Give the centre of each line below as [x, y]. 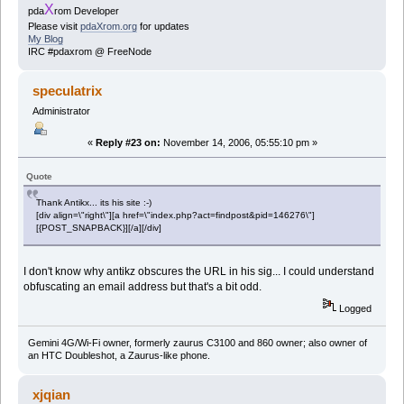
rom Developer [86, 11]
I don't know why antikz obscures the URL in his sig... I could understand [199, 272]
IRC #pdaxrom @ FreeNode [89, 52]
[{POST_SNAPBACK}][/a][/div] [99, 228]
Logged [354, 309]
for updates [163, 27]
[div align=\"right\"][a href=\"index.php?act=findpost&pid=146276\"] [176, 216]
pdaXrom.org [108, 27]
